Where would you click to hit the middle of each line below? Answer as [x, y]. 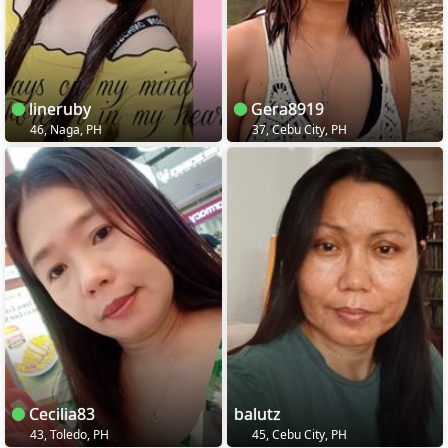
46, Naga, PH [64, 129]
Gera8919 [285, 108]
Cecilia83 [60, 413]
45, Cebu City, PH [297, 434]
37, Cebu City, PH [297, 129]
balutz [257, 413]
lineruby [58, 108]
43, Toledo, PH [68, 434]
